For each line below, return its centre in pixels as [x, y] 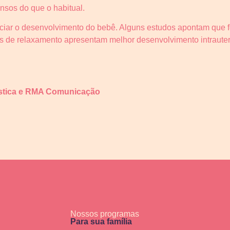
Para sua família [101, 222]
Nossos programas [105, 214]
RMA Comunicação [63, 91]
